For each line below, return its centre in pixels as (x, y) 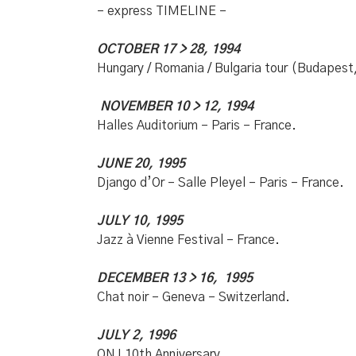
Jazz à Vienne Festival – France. (188, 240)
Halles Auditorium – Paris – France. (197, 126)
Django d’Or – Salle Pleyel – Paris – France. (221, 183)
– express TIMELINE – (162, 11)
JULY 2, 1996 (136, 335)
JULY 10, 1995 (140, 221)
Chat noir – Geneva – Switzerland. (193, 297)
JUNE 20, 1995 (141, 164)
